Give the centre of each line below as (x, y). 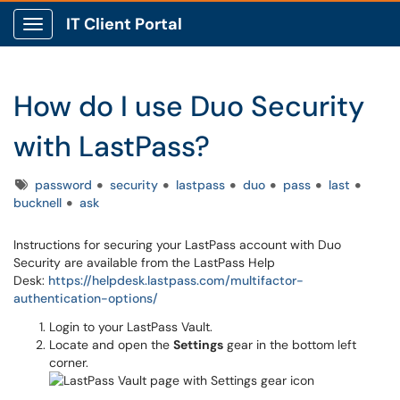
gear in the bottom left (290, 345)
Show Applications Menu (103, 38)
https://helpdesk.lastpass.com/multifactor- (176, 280)
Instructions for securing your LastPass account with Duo (177, 245)
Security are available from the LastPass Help (144, 262)
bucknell (37, 203)
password (63, 185)
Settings (198, 345)
